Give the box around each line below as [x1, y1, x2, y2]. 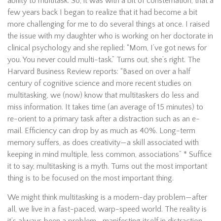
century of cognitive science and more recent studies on [7, 79, 191, 88]
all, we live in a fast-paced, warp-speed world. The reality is [7, 205, 207, 214]
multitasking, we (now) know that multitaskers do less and [7, 91, 199, 100]
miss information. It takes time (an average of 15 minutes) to [7, 103, 203, 111]
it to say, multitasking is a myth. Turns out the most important [7, 162, 207, 171]
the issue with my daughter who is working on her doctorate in [7, 32, 213, 40]
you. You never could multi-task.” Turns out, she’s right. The [7, 55, 200, 64]
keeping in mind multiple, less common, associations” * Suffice [7, 150, 212, 159]
